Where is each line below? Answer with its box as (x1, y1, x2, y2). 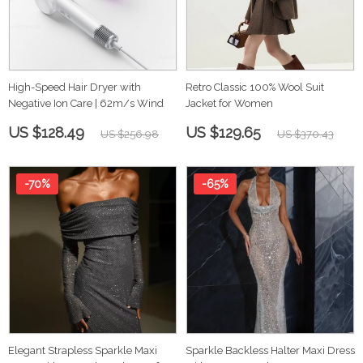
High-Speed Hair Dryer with (8, 81, 141, 93)
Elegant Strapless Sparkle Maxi (8, 344, 157, 357)
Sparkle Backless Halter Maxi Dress (186, 344, 355, 357)
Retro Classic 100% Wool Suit (186, 81, 324, 93)
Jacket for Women (186, 97, 273, 109)
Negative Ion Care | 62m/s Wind (8, 97, 164, 109)
